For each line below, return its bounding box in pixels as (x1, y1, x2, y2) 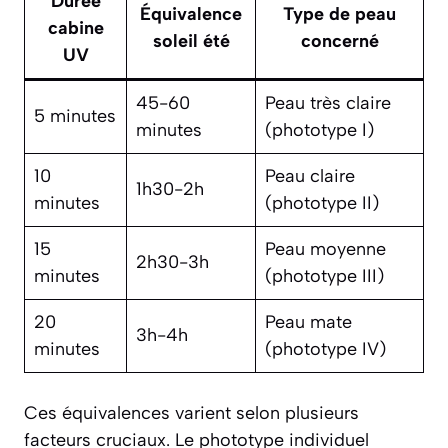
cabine (47, 17, 104, 40)
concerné (300, 30, 379, 53)
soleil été (152, 30, 230, 53)
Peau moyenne (265, 238, 386, 261)
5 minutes (34, 105, 116, 128)
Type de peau (283, 3, 396, 26)
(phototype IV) (265, 338, 386, 361)
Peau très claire (265, 92, 391, 115)
